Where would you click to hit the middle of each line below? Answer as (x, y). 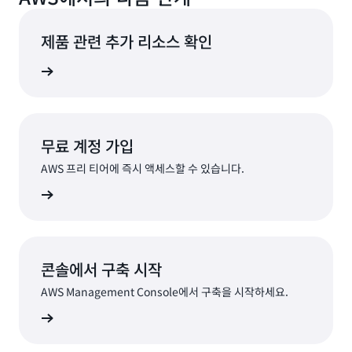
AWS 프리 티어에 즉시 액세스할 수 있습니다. (143, 169)
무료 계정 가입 (87, 146)
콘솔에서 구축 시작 (101, 269)
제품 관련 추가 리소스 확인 (126, 42)
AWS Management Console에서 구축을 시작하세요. (165, 292)
